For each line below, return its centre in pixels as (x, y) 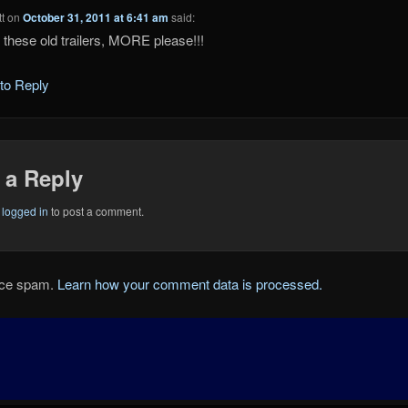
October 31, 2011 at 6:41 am (96, 18)
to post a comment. (96, 210)
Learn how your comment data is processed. (190, 284)
